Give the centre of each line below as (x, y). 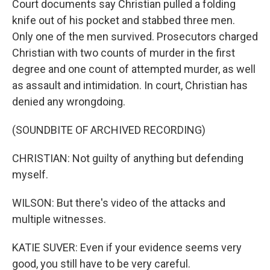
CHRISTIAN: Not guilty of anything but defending (128, 158)
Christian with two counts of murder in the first (124, 53)
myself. (30, 174)
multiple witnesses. (59, 219)
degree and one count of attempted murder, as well (134, 69)
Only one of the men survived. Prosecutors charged (135, 36)
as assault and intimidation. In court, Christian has (130, 85)
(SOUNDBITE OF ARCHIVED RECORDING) (109, 130)
